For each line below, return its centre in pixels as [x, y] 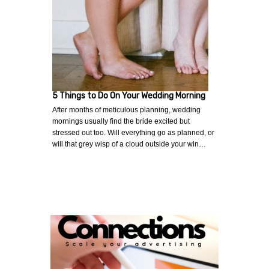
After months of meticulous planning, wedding [126, 110]
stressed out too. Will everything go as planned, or [133, 133]
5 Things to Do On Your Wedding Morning [129, 96]
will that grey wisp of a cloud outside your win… [129, 144]
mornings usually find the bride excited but [121, 122]
